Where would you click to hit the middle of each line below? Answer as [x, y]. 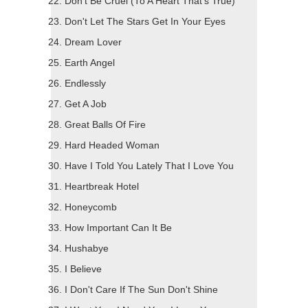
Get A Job [86, 104]
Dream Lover [93, 43]
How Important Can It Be [118, 228]
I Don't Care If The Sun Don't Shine [141, 290]
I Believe [83, 269]
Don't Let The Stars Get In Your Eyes [145, 22]
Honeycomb [91, 208]
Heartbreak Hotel [102, 187]
